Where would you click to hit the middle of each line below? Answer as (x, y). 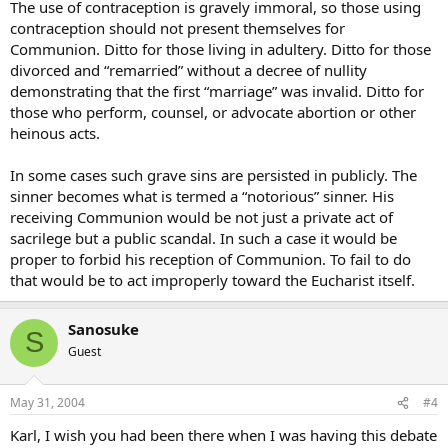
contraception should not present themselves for (177, 27)
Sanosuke (103, 328)
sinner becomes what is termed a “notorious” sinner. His (202, 195)
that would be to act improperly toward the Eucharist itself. (212, 279)
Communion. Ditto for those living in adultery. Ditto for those (220, 48)
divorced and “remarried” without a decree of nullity (188, 69)
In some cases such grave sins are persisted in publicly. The (213, 174)
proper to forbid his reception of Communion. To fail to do (210, 258)
